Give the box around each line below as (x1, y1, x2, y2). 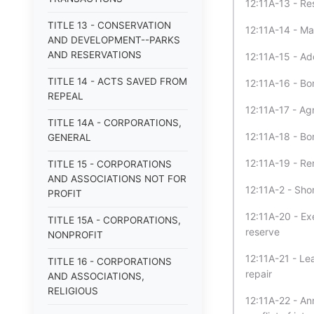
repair (245, 268, 272, 280)
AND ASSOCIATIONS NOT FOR (48, 173, 186, 184)
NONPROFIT (48, 229, 103, 240)
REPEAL (48, 90, 83, 102)
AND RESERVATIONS (48, 49, 142, 60)
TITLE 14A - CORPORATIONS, (48, 117, 182, 128)
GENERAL (48, 132, 91, 143)
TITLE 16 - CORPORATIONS (48, 256, 172, 267)
